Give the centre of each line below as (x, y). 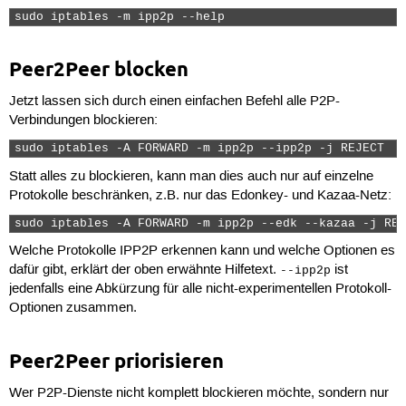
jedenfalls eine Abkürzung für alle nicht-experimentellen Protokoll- (200, 290)
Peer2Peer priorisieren (116, 361)
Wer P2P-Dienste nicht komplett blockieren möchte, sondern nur (198, 394)
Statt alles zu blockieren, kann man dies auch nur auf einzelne (191, 176)
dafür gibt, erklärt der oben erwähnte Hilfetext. (144, 271)
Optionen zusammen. (72, 309)
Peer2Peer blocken (98, 68)
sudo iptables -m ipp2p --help (123, 17)
